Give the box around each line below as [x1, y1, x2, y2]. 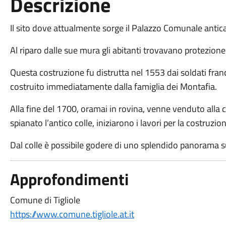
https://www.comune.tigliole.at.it [10, 207, 134, 221]
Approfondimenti [10, 167, 129, 191]
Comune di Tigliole [10, 193, 80, 207]
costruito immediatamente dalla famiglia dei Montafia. [10, 80, 217, 93]
